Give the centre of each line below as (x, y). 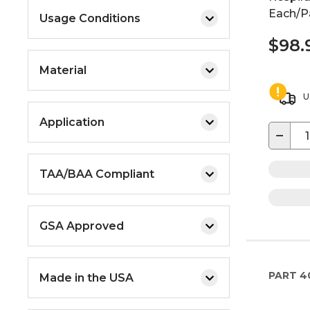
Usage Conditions (90, 18)
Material (63, 70)
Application (72, 122)
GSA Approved (82, 226)
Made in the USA (86, 277)
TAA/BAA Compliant (97, 174)
